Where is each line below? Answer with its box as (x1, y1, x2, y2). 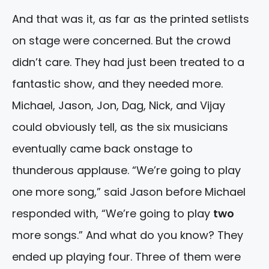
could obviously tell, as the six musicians (12, 119, 228, 134)
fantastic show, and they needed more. (12, 76, 223, 91)
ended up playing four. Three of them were (12, 249, 241, 264)
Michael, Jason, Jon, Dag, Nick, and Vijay (12, 97, 225, 113)
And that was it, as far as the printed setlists (12, 11, 249, 26)
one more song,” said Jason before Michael (12, 184, 246, 199)
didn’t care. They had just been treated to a (12, 54, 244, 70)
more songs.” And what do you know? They (12, 227, 243, 243)
